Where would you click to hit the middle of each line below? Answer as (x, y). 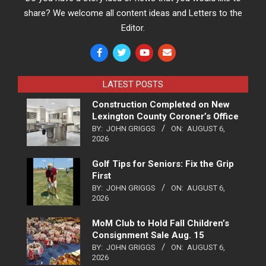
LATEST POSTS (133, 84)
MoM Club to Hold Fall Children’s (161, 223)
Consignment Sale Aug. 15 (148, 235)
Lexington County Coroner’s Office (165, 116)
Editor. (133, 28)
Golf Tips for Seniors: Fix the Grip (163, 164)
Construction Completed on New (161, 104)
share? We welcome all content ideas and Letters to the (133, 13)
